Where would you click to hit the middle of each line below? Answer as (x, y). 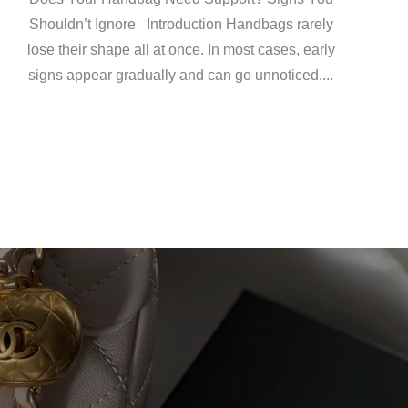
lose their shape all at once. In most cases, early (181, 50)
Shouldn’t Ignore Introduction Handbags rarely (181, 25)
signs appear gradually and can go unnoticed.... (181, 76)
